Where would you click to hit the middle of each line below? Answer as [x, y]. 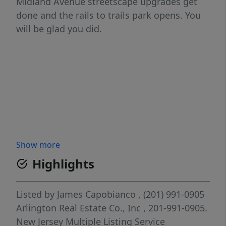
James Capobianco [96, 194]
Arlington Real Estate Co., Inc [80, 208]
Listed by [37, 194]
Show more [38, 145]
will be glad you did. [59, 29]
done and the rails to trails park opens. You [108, 15]
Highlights [63, 164]
